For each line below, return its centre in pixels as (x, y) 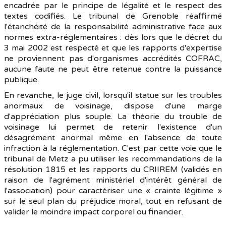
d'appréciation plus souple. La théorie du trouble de (113, 117)
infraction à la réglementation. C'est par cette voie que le (113, 148)
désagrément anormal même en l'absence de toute (113, 138)
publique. (21, 80)
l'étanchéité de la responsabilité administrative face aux (113, 27)
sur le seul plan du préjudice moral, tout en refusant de (113, 201)
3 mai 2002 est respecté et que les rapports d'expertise (113, 48)
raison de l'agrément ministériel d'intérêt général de (113, 180)
